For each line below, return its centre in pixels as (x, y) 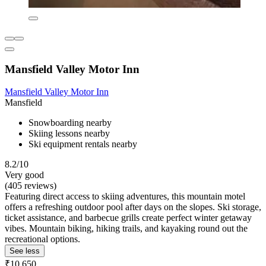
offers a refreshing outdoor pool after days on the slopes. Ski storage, (133, 207)
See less (25, 251)
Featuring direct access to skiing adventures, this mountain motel (125, 197)
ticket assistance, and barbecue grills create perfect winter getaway (128, 218)
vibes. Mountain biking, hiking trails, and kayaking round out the (126, 229)
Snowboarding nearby (70, 123)
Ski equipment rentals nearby (83, 144)
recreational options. (42, 239)
